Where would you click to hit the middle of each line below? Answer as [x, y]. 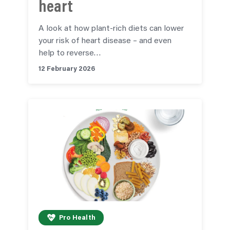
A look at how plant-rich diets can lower [111, 28]
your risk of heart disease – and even [105, 41]
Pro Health [78, 218]
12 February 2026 [67, 69]
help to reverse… [70, 53]
